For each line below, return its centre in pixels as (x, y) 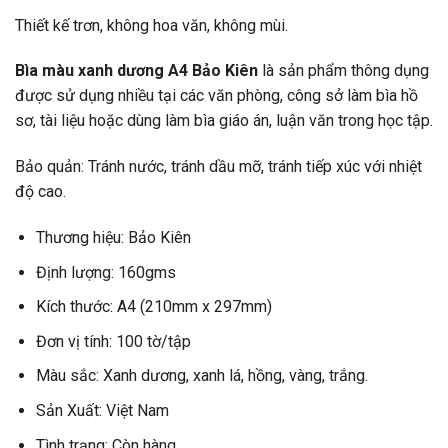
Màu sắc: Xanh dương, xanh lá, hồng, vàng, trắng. (201, 376)
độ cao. (40, 192)
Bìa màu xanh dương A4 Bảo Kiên (136, 71)
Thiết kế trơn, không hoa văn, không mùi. (151, 25)
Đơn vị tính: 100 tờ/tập (113, 341)
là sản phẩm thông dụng (343, 71)
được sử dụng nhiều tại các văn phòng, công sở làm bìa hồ (216, 96)
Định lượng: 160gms (105, 272)
